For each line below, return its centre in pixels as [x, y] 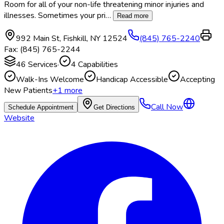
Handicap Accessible [132, 80]
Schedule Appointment [41, 107]
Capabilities [97, 65]
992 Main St [38, 39]
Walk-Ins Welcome [50, 80]
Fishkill [75, 39]
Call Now [167, 107]
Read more [133, 16]
